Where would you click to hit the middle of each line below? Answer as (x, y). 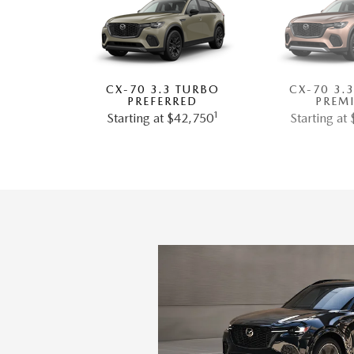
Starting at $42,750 (160, 119)
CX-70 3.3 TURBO (162, 90)
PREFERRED (162, 102)
